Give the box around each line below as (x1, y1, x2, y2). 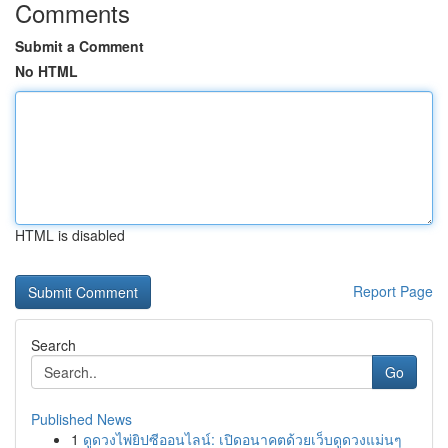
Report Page (353, 281, 433, 301)
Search (31, 335, 76, 355)
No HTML (15, 61, 78, 81)
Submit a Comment (15, 36, 144, 56)
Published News (31, 409, 132, 429)
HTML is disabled (15, 225, 125, 245)
